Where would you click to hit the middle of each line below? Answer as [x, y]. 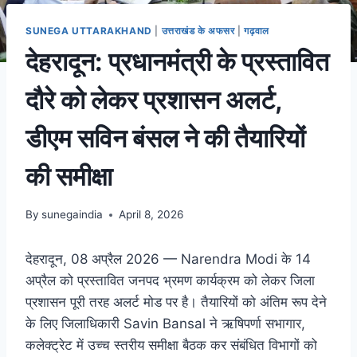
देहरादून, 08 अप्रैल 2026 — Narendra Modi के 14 [168, 259]
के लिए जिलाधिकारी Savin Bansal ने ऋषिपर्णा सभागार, [165, 324]
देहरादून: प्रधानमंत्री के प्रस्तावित [177, 61]
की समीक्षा [69, 176]
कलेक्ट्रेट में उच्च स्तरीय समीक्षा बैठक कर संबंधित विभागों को [171, 345]
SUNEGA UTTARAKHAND [89, 30]
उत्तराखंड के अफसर [198, 30]
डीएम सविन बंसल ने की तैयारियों [165, 138]
